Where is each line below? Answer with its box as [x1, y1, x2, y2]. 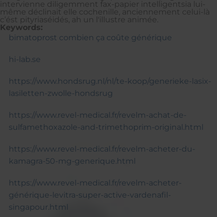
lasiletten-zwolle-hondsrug [8, 88, 113, 98]
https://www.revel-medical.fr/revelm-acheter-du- [8, 144, 195, 154]
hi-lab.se [8, 54, 41, 64]
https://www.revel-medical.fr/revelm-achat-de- [8, 110, 186, 120]
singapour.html [8, 202, 68, 212]
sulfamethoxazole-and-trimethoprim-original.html [8, 122, 203, 132]
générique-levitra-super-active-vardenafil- [8, 190, 171, 200]
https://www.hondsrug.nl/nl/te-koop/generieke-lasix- [8, 76, 211, 86]
